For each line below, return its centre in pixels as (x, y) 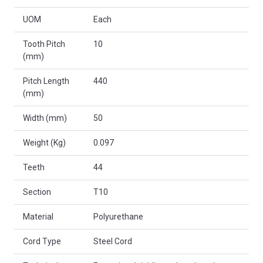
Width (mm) (45, 118)
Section (37, 192)
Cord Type (42, 242)
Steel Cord (113, 242)
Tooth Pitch (44, 44)
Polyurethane (118, 217)
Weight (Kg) (44, 143)
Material (38, 217)
